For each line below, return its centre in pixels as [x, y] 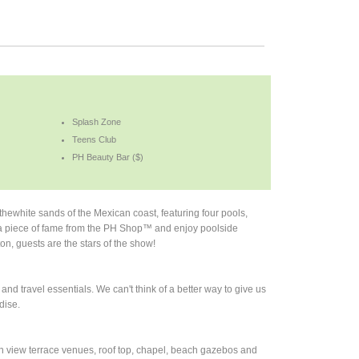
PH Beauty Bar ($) [108, 157]
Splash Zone [97, 121]
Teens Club [95, 139]
